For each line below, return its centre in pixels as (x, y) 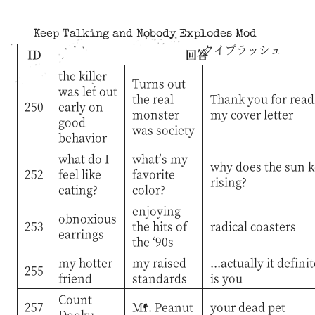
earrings (81, 233)
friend (75, 278)
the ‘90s (153, 241)
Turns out (159, 83)
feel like (79, 174)
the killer (82, 75)
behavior (82, 137)
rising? (228, 181)
